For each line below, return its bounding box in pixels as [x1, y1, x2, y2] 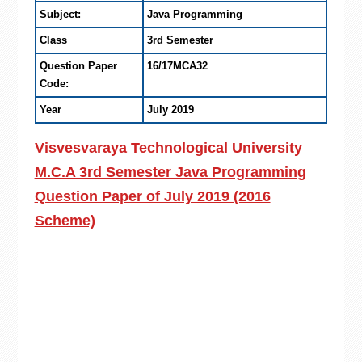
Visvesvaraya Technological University [34, 140, 302, 156]
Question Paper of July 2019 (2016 [34, 188, 271, 204]
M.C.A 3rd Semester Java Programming [34, 164, 306, 180]
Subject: [39, 8, 81, 20]
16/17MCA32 [146, 60, 208, 72]
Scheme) [34, 213, 95, 229]
